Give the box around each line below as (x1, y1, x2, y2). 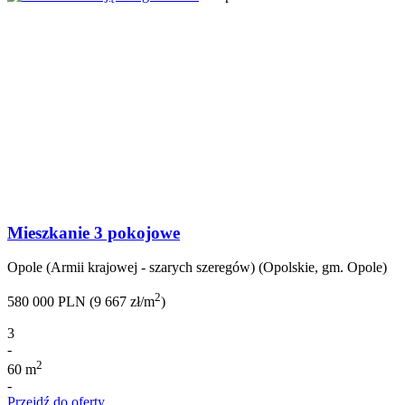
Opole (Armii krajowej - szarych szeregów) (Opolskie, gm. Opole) (7, 259, 387, 276)
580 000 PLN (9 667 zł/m (7, 294, 155, 310)
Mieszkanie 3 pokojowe (7, 222, 180, 242)
